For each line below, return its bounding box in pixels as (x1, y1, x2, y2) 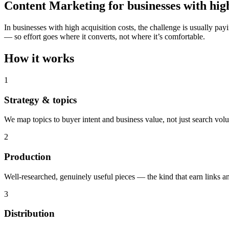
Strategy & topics (4, 94, 77, 105)
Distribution (4, 208, 55, 219)
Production (4, 151, 51, 163)
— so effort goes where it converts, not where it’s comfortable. (4, 32, 205, 41)
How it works (4, 51, 74, 65)
